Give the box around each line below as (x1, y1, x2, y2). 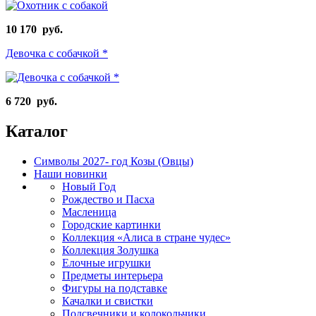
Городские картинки (62, 218, 161, 231)
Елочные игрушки (62, 256, 151, 269)
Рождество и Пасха (62, 193, 154, 205)
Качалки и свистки (62, 294, 153, 307)
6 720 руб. (6, 95, 57, 107)
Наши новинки (34, 167, 107, 180)
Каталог (6, 121, 68, 140)
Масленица (62, 205, 116, 218)
